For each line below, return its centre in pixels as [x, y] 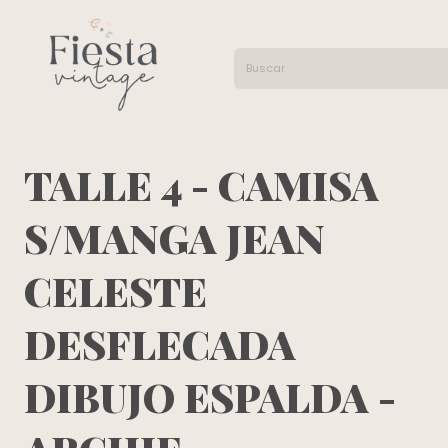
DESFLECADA [160, 343]
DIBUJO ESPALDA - [210, 396]
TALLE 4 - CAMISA [201, 184]
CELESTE [115, 290]
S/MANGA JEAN [174, 237]
